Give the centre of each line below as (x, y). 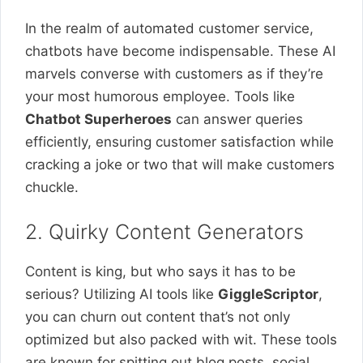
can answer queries (237, 119)
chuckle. (52, 187)
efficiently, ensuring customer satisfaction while (179, 142)
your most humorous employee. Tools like (160, 96)
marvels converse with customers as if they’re (174, 74)
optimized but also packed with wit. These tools (181, 339)
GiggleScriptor (268, 294)
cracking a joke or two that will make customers (180, 164)
